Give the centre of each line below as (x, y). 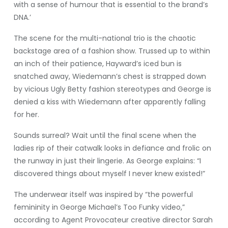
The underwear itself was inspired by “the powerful (103, 194)
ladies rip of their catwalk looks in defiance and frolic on (112, 148)
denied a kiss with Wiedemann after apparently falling (109, 102)
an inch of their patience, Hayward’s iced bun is (97, 64)
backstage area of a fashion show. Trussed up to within (112, 51)
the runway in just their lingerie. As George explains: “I (107, 161)
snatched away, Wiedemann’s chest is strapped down (110, 76)
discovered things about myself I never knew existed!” (109, 174)
